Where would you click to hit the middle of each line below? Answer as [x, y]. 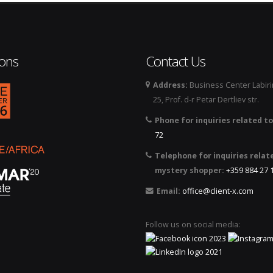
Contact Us [175, 61]
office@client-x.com [218, 191]
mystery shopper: [190, 170]
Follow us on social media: [193, 225]
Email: [168, 191]
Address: [170, 85]
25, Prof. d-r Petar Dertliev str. [206, 100]
